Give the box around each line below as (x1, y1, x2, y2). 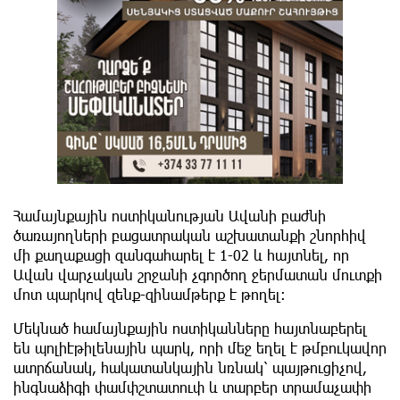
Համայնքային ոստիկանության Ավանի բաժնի (13, 206, 326, 224)
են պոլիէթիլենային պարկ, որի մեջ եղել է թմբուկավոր (13, 338, 387, 356)
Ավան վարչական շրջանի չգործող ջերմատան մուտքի (13, 265, 382, 283)
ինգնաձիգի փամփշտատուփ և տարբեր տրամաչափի (13, 378, 371, 396)
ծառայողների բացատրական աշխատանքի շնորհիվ (13, 226, 366, 244)
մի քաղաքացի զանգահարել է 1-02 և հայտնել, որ (13, 246, 349, 263)
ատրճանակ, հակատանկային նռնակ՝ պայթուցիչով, (13, 358, 367, 376)
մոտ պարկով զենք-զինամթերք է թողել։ (13, 285, 286, 303)
